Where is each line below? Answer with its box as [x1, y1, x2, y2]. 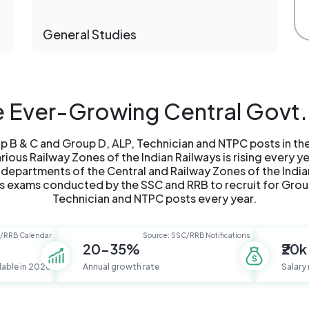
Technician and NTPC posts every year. [52, 191, 257, 206]
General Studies [43, 26, 137, 43]
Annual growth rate [83, 261, 159, 272]
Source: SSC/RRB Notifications [143, 231, 250, 240]
